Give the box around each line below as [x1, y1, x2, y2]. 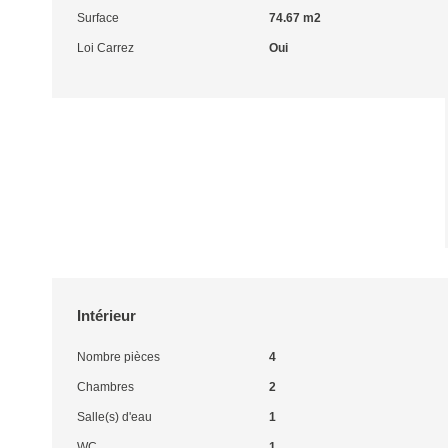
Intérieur [77, 307, 136, 324]
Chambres [77, 380, 134, 394]
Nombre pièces [77, 350, 160, 364]
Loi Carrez [77, 41, 134, 55]
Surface [77, 11, 119, 25]
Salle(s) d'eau [77, 410, 152, 424]
